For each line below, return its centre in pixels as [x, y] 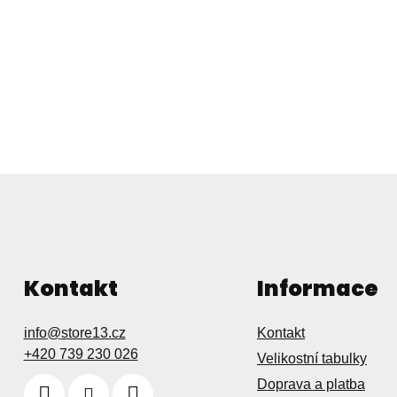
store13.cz [93, 333]
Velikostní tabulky [312, 359]
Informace [318, 289]
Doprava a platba [311, 385]
